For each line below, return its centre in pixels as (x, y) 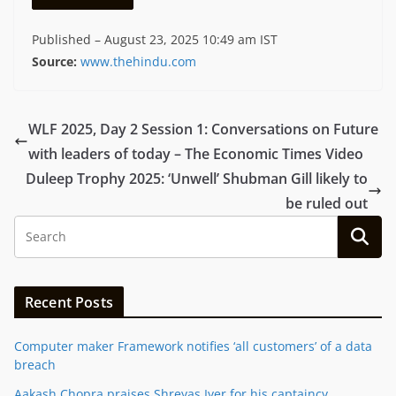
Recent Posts (69, 303)
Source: (54, 62)
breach (35, 365)
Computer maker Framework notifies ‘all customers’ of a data (193, 346)
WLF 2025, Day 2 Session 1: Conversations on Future (203, 129)
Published (63, 40)
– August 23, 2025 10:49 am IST (186, 40)
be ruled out (327, 204)
